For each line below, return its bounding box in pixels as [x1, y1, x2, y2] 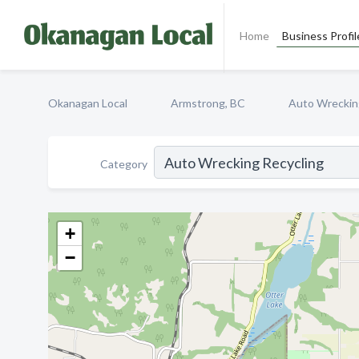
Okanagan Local [48, 96, 127, 110]
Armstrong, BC [171, 96, 245, 110]
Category [100, 156, 147, 171]
